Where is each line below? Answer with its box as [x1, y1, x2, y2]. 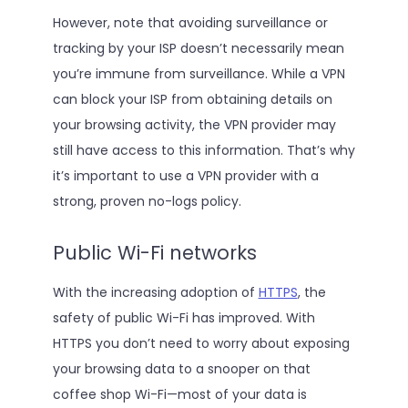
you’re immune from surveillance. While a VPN [52, 65, 345, 84]
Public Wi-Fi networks [52, 240, 257, 266]
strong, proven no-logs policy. [52, 192, 241, 211]
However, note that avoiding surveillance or [52, 14, 328, 33]
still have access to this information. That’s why [52, 141, 355, 160]
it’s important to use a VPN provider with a [52, 167, 319, 186]
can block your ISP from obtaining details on [52, 90, 332, 109]
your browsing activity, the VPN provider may [52, 116, 336, 135]
